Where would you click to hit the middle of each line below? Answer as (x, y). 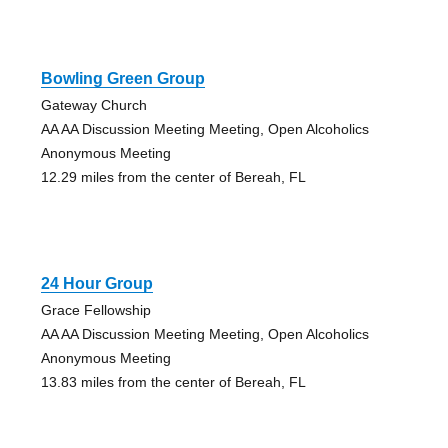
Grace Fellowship (95, 309)
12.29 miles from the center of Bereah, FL (173, 176)
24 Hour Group (96, 283)
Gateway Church (93, 104)
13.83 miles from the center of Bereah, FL (173, 381)
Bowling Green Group (122, 78)
